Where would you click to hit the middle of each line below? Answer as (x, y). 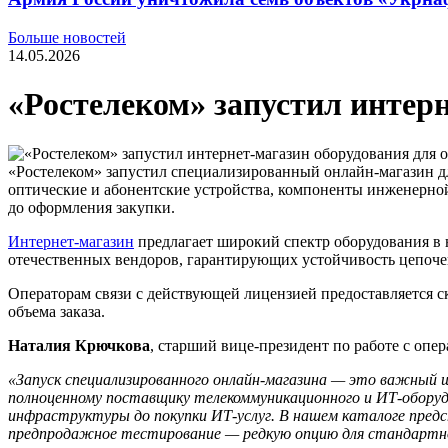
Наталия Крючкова (79, 345)
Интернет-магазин (71, 241)
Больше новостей (67, 37)
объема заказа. (56, 311)
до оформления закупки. (91, 207)
